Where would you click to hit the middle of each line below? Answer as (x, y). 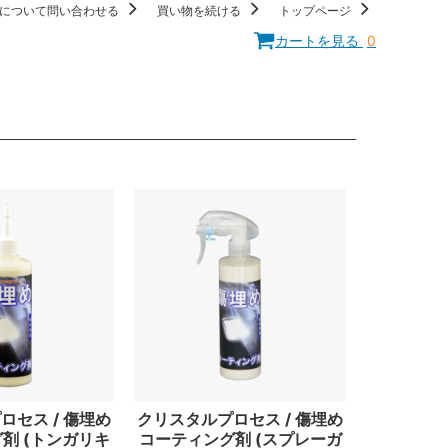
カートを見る (319, 40)
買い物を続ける (200, 10)
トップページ (316, 10)
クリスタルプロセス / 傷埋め (240, 419)
